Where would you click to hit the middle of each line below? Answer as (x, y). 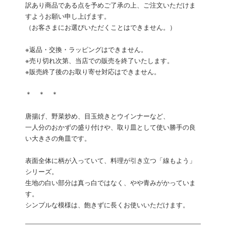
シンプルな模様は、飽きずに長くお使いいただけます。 (107, 205)
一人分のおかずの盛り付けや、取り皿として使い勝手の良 (110, 128)
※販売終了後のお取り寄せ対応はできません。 (93, 72)
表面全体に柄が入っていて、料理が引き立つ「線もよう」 (110, 161)
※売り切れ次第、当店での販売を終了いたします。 (99, 61)
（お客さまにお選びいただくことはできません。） (101, 28)
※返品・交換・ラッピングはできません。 (86, 50)
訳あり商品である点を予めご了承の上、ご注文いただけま (110, 6)
